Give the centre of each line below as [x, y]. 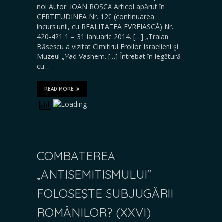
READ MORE [59, 89]
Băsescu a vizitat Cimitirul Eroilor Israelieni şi [108, 46]
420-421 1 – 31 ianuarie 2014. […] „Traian [103, 36]
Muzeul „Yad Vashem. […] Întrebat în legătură [109, 56]
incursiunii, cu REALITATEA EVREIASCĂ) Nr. [105, 26]
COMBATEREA [76, 155]
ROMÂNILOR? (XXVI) [94, 212]
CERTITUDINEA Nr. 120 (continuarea [95, 16]
